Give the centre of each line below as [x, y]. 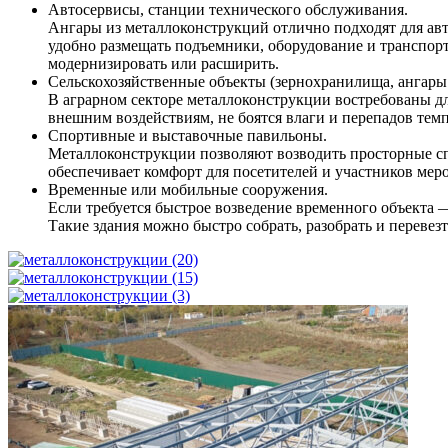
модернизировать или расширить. [163, 64]
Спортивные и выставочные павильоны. [187, 136]
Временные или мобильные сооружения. [188, 190]
